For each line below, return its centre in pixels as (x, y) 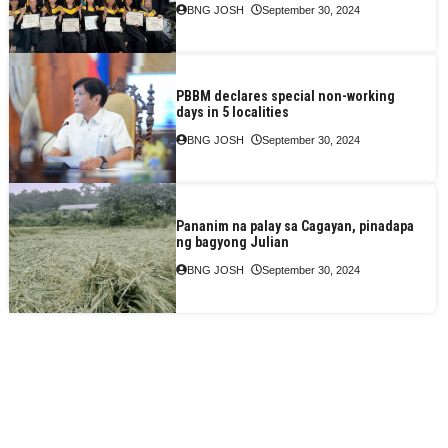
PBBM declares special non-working (285, 95)
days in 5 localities (232, 111)
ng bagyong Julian (232, 241)
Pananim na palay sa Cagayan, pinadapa (294, 225)
